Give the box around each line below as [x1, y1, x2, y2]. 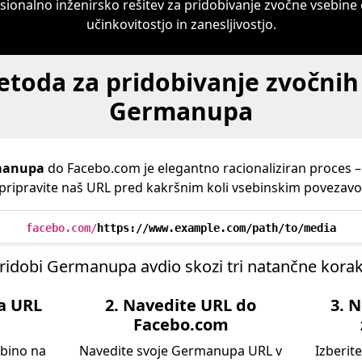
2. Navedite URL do [105, 294, 257, 316]
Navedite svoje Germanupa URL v [79, 342, 283, 360]
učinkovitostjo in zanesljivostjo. [86, 15, 276, 33]
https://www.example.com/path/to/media [97, 221, 336, 234]
